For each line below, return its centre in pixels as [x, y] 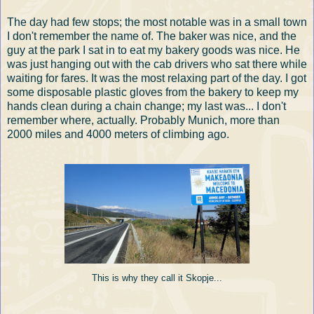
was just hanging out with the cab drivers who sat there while [157, 64]
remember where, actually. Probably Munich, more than [143, 120]
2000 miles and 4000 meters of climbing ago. [118, 134]
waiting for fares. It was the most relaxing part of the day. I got [157, 78]
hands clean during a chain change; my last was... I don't [146, 106]
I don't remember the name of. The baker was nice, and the [152, 36]
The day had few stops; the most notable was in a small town [157, 22]
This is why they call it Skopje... [157, 278]
